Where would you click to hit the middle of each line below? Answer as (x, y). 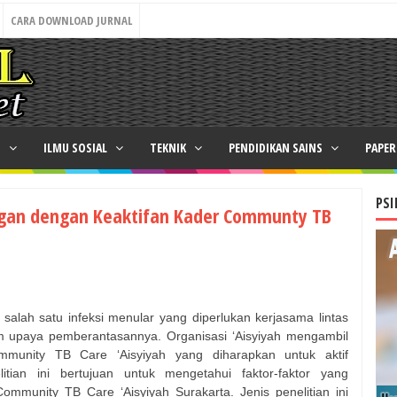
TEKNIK (169, 148)
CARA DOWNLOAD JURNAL (71, 20)
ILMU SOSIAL (77, 148)
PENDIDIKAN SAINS (277, 148)
